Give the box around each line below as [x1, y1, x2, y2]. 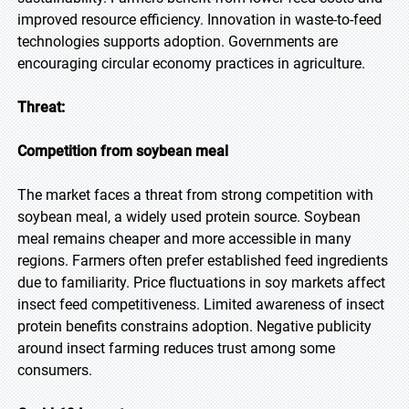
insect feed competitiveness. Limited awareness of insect [17, 296, 384, 313]
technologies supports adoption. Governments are [17, 33, 338, 50]
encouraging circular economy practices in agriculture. [17, 55, 365, 72]
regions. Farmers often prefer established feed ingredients [17, 252, 388, 269]
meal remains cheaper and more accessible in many [17, 230, 351, 247]
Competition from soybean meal [17, 142, 228, 160]
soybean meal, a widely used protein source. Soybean [17, 208, 361, 225]
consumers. [17, 362, 92, 379]
